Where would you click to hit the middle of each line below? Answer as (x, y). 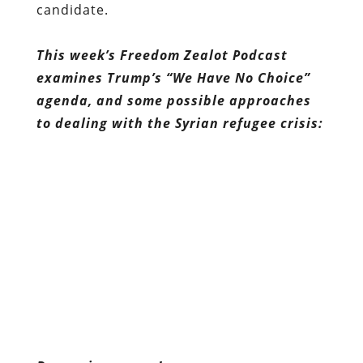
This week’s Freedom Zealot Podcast (162, 55)
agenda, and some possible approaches (173, 100)
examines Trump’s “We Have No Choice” (173, 77)
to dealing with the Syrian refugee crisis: (179, 123)
